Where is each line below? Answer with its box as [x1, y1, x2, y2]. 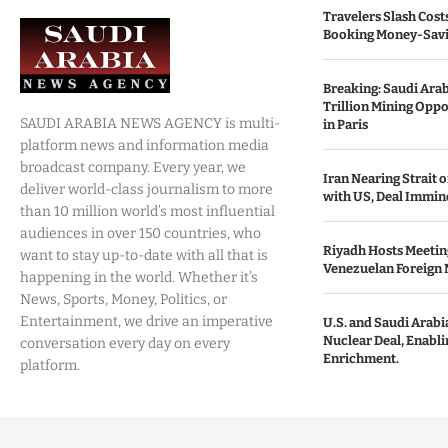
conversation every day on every [20, 335, 230, 352]
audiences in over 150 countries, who [20, 225, 261, 242]
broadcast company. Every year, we [20, 159, 246, 176]
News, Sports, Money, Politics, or [20, 291, 227, 308]
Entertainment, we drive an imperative [20, 313, 273, 330]
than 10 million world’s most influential [20, 203, 275, 220]
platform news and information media [20, 137, 269, 154]
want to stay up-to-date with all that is [20, 247, 268, 264]
